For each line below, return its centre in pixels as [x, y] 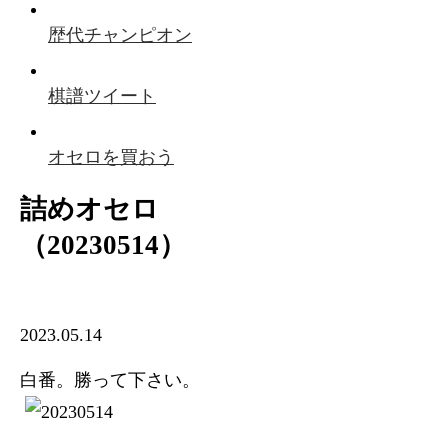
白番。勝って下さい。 [110, 379]
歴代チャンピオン [120, 35]
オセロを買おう [111, 157]
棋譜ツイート [102, 96]
